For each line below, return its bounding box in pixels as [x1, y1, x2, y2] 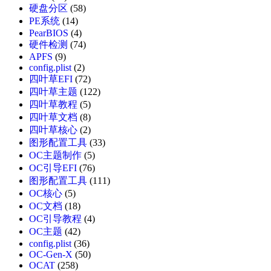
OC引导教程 [29, 214, 82, 224]
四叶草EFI [29, 74, 73, 85]
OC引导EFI [29, 163, 77, 174]
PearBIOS [29, 28, 68, 39]
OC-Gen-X [29, 249, 73, 260]
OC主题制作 [29, 150, 82, 161]
